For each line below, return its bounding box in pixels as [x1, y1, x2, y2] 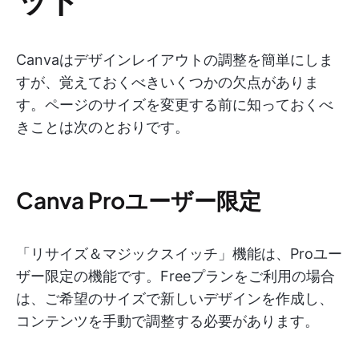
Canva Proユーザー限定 [16, 186, 261, 215]
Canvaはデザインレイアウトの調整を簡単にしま [16, 51, 333, 69]
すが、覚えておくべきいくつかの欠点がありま [16, 74, 319, 91]
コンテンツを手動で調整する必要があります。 [16, 313, 319, 330]
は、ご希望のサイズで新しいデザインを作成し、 [16, 290, 333, 308]
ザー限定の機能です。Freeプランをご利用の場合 [16, 268, 335, 285]
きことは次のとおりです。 [16, 119, 189, 136]
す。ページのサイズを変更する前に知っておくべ [16, 96, 333, 114]
